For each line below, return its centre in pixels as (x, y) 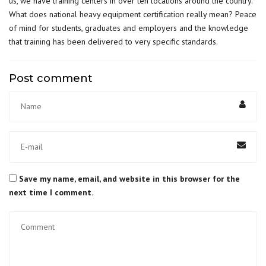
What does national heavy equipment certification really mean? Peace (133, 14)
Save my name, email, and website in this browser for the (129, 178)
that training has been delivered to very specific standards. (113, 42)
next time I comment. (51, 192)
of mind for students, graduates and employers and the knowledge (129, 28)
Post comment (51, 78)
